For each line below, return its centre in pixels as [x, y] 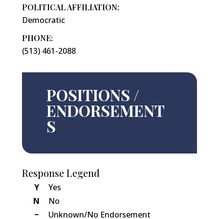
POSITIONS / [93, 95]
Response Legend [61, 173]
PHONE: [37, 38]
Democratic [43, 20]
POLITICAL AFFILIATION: [70, 7]
